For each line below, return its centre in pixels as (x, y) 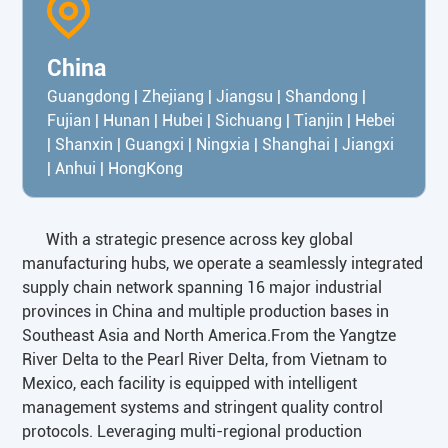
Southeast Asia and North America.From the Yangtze (209, 335)
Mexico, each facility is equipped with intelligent (190, 383)
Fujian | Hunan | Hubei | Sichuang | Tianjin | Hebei (221, 121)
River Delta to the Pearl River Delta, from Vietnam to (205, 359)
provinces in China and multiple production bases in (206, 311)
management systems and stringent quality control (203, 407)
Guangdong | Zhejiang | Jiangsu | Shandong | (207, 97)
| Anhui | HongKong (115, 169)
